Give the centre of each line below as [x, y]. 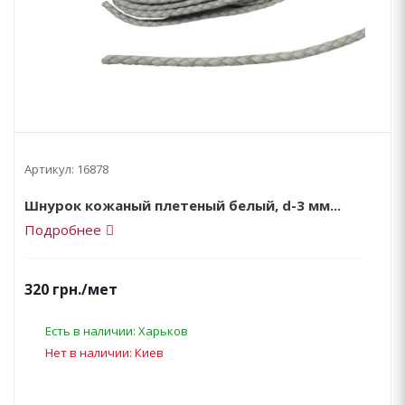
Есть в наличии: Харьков [117, 330]
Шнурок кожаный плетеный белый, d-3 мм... [183, 205]
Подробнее [63, 230]
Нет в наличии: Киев [104, 352]
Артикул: [49, 169]
